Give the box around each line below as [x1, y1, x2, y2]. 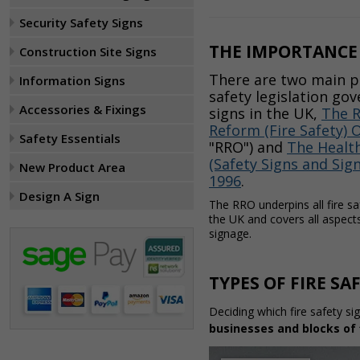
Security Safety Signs [19, 14, 143, 31]
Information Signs [19, 72, 125, 88]
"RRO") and [209, 137, 287, 157]
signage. [209, 226, 252, 241]
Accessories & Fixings [19, 101, 146, 117]
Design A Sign [19, 188, 100, 204]
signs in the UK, [209, 104, 321, 123]
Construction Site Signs [19, 43, 157, 59]
